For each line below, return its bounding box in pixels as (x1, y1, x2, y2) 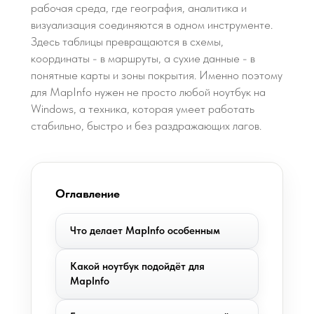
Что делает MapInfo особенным (70, 224, 220, 237)
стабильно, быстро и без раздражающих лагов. (31, 118, 261, 132)
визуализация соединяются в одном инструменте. (31, 18, 273, 32)
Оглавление (55, 186, 120, 200)
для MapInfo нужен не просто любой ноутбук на (31, 85, 266, 99)
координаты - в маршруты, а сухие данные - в (31, 51, 255, 65)
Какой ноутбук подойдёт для (70, 260, 205, 273)
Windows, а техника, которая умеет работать (31, 102, 254, 116)
